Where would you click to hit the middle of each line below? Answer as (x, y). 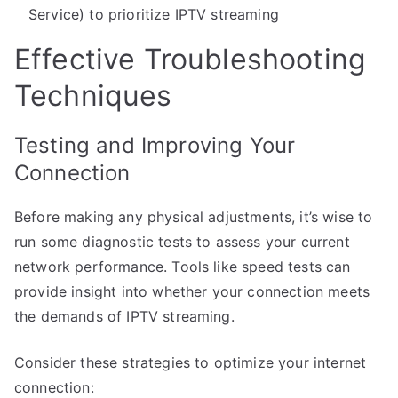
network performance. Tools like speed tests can (183, 266)
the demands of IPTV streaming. (124, 316)
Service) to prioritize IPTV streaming (154, 14)
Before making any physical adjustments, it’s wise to (194, 216)
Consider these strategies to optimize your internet (191, 362)
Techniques (93, 95)
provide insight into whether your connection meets (192, 291)
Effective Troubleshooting (191, 59)
